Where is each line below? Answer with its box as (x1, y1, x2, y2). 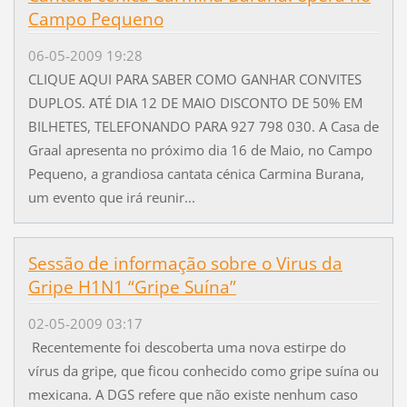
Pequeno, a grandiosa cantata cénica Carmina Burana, (27, 164, 364, 183)
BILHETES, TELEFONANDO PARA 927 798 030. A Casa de (27, 116, 379, 135)
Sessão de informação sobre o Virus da (27, 251, 342, 275)
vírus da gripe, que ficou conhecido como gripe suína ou (27, 362, 379, 380)
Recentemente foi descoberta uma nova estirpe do (27, 338, 346, 356)
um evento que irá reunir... (27, 187, 195, 206)
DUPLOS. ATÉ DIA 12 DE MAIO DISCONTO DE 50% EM (27, 93, 362, 112)
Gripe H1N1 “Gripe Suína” (27, 274, 236, 299)
